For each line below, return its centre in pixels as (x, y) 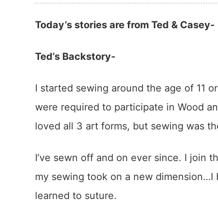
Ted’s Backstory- (75, 56)
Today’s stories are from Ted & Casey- (125, 25)
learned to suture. (76, 196)
